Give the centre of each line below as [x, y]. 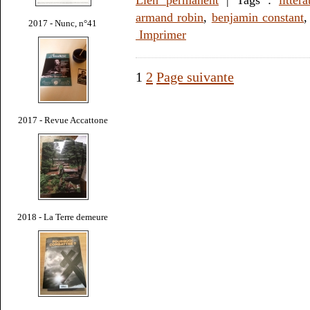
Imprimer [161, 34]
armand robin [170, 17]
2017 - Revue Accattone [63, 120]
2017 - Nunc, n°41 [63, 23]
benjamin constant [258, 17]
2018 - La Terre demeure [63, 217]
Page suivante [195, 76]
